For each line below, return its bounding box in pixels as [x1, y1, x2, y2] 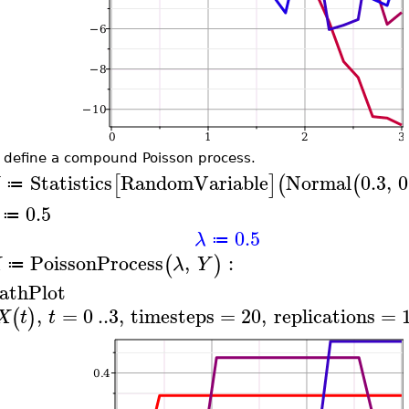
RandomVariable [120, 165, 268, 199]
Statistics [29, 165, 112, 199]
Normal [285, 165, 351, 199]
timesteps [130, 299, 215, 332]
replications [273, 299, 375, 332]
